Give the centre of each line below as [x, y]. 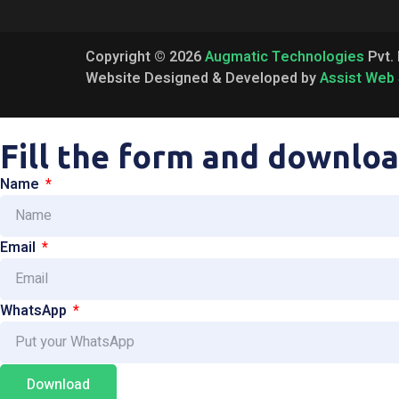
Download [58, 385]
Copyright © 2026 [145, 57]
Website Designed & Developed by [203, 78]
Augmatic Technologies [285, 57]
